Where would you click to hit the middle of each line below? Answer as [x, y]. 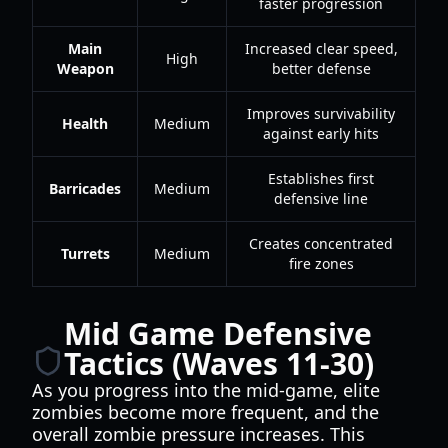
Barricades [85, 188]
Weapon [85, 68]
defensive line [321, 198]
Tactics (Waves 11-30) [219, 363]
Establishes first [321, 178]
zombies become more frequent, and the [205, 412]
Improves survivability [321, 113]
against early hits [321, 133]
